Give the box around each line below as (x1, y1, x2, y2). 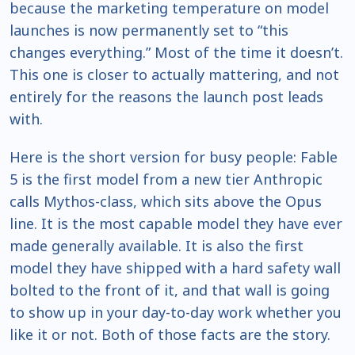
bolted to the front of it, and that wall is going (10, 281, 330, 300)
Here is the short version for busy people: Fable (10, 147, 338, 166)
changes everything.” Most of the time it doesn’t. (10, 43, 343, 62)
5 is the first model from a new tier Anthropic (10, 170, 323, 189)
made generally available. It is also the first (10, 236, 303, 255)
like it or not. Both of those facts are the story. (10, 325, 330, 344)
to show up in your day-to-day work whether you (10, 303, 342, 322)
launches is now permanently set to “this (10, 21, 288, 40)
